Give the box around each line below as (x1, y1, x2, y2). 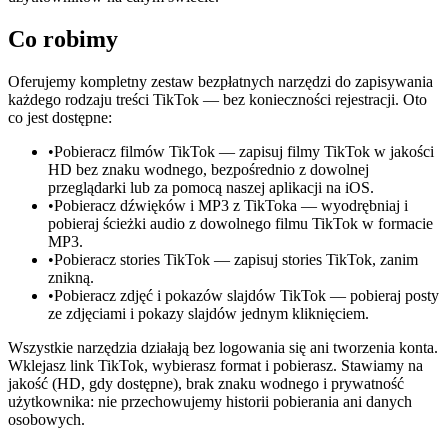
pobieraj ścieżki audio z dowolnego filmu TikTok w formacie (48, 214, 433, 232)
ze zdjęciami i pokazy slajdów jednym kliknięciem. (48, 304, 369, 322)
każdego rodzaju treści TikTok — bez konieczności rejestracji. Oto (8, 90, 427, 108)
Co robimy (8, 25, 118, 52)
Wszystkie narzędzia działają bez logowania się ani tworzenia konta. (8, 338, 438, 356)
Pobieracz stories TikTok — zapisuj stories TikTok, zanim (54, 250, 418, 268)
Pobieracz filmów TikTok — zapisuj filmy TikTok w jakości (54, 142, 434, 160)
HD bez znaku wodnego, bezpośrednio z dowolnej (48, 160, 369, 178)
